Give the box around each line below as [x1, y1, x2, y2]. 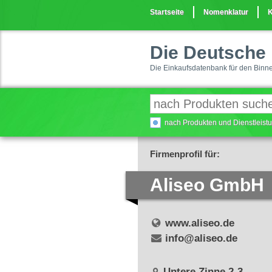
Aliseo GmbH [150, 175, 264, 195]
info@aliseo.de [165, 233, 237, 244]
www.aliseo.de [165, 217, 234, 229]
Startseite [150, 8, 184, 16]
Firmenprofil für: [150, 149, 220, 159]
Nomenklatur [203, 8, 248, 16]
